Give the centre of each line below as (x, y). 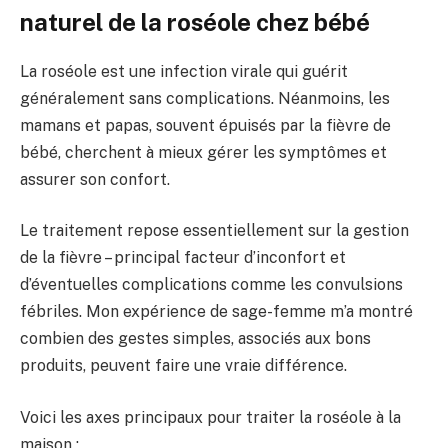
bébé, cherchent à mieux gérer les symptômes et (203, 152)
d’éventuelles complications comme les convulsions (211, 285)
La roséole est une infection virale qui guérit (184, 71)
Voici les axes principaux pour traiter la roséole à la (210, 417)
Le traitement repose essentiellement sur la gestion (214, 231)
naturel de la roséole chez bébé (195, 21)
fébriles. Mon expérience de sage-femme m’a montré (216, 312)
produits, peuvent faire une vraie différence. (183, 366)
